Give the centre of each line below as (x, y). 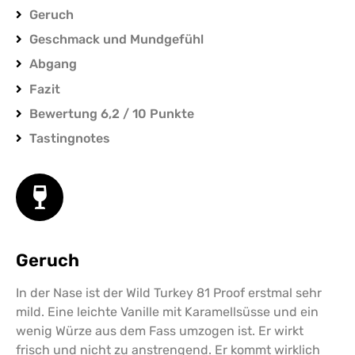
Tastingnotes (68, 139)
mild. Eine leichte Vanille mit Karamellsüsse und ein (167, 311)
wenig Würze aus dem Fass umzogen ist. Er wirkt (160, 330)
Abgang (52, 64)
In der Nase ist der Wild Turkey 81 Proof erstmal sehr (169, 292)
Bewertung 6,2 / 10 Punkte (110, 114)
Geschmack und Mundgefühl (115, 40)
